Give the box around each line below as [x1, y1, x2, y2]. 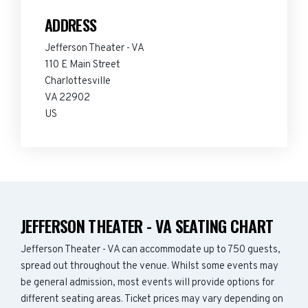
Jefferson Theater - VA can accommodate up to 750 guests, [21, 243, 280, 256]
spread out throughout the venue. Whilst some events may [21, 260, 278, 273]
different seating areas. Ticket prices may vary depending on [21, 293, 283, 306]
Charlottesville [45, 75, 111, 88]
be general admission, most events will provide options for [21, 276, 274, 289]
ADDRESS [45, 14, 97, 36]
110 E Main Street [45, 58, 120, 71]
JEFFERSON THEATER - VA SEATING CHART [21, 213, 274, 238]
